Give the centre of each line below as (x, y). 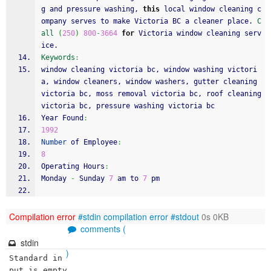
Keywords (58, 57)
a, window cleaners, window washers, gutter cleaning (149, 82)
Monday (56, 178)
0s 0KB (214, 217)
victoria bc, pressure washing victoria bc (128, 106)
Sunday (92, 178)
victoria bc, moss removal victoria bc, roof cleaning (151, 94)
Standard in (36, 258)
